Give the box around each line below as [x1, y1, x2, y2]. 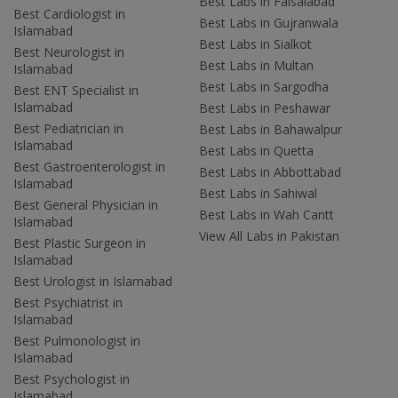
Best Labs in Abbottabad [199, 163, 341, 181]
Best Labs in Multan [199, 57, 314, 75]
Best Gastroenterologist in [13, 158, 165, 176]
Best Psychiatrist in [13, 294, 123, 312]
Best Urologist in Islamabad [13, 273, 172, 291]
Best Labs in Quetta [199, 142, 314, 160]
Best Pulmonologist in [13, 332, 140, 350]
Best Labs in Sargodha [199, 78, 329, 96]
